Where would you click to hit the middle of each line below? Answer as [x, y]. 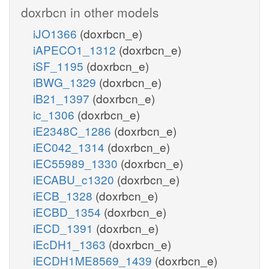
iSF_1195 [60, 65]
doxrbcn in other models [90, 12]
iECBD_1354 [68, 211]
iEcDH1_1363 [71, 244]
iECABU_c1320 [75, 179]
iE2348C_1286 [74, 130]
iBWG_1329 [66, 82]
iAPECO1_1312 [76, 49]
